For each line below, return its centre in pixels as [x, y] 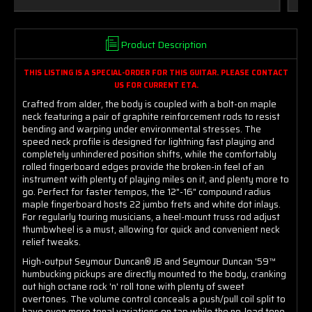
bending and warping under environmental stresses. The [142, 129]
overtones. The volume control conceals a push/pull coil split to [154, 299]
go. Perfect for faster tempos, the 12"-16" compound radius [147, 192]
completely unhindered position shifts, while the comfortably [149, 154]
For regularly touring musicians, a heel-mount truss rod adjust [151, 217]
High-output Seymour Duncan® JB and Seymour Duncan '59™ [149, 261]
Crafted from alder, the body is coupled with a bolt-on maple [149, 104]
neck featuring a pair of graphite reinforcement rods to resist [151, 116]
